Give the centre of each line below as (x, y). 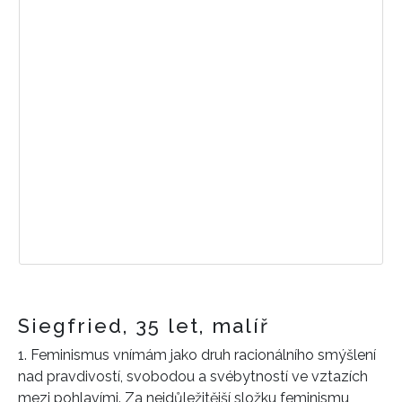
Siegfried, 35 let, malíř (144, 326)
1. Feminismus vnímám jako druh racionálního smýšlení (197, 355)
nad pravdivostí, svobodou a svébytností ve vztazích (193, 377)
